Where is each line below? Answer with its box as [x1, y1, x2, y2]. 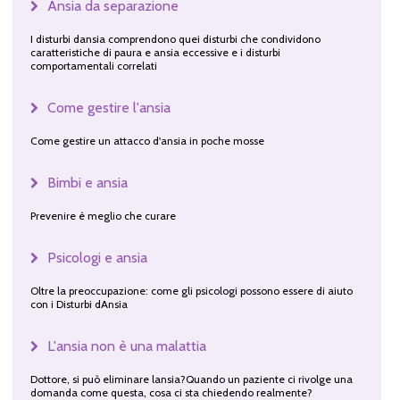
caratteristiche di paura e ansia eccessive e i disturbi [29, 45, 280, 59]
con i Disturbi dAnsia [29, 296, 128, 311]
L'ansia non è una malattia [46, 337, 206, 354]
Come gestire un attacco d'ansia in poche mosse [29, 133, 264, 147]
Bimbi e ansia [46, 173, 128, 191]
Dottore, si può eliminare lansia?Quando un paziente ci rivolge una [29, 371, 353, 386]
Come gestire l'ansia [46, 98, 171, 116]
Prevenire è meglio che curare [29, 208, 176, 222]
